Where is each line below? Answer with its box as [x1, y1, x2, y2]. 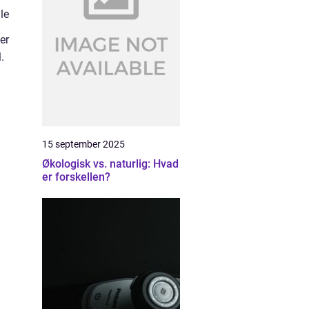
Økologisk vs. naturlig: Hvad [42, 157, 179, 170]
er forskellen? [42, 170, 110, 183]
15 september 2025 [42, 139, 125, 150]
